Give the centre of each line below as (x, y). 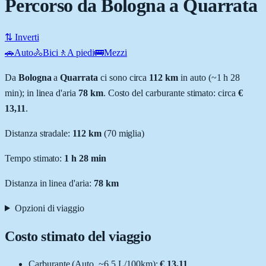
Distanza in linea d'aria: (49, 183)
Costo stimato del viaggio (78, 236)
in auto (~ (197, 77)
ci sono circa (123, 77)
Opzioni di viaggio (50, 208)
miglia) (130, 133)
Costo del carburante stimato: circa (172, 93)
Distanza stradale (37, 133)
